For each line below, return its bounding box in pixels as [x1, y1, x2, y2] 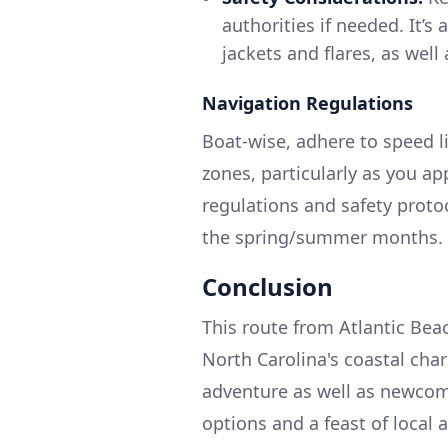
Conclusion [202, 269, 333, 303]
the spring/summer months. [202, 224, 443, 249]
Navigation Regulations [202, 90, 413, 115]
